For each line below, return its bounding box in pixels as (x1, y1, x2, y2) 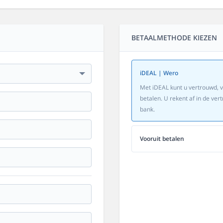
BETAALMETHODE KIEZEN (131, 33, 217, 42)
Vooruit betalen (140, 134, 184, 143)
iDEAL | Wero (140, 69, 178, 77)
